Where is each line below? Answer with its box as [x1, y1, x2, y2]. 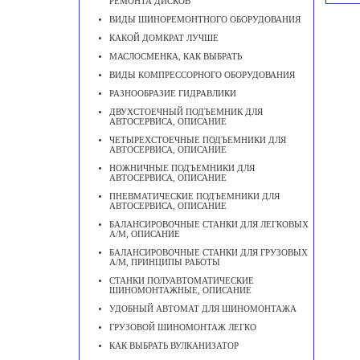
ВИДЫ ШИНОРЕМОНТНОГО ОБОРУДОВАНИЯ [109, 14, 301, 24]
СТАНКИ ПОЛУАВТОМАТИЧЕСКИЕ [109, 276, 254, 285]
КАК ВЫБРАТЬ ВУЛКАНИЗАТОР [109, 341, 239, 350]
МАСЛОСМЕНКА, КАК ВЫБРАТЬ [109, 51, 242, 61]
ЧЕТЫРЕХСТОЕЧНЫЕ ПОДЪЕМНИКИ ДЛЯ [109, 135, 286, 145]
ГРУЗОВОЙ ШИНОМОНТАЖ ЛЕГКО [109, 322, 256, 332]
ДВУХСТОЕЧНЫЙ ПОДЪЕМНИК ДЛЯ [109, 107, 263, 117]
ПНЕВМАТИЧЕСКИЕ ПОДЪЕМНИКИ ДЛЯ [109, 191, 280, 201]
